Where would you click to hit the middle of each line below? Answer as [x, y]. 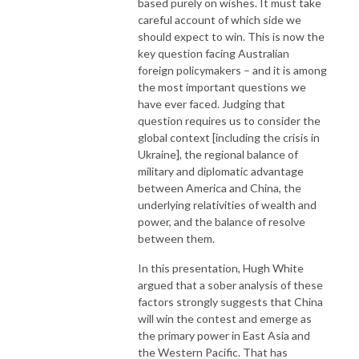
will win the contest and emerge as [225, 318]
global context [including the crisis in [229, 137]
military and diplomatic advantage [221, 171]
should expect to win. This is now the [231, 36]
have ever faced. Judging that [212, 103]
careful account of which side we [220, 19]
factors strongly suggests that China [230, 301]
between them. [179, 238]
